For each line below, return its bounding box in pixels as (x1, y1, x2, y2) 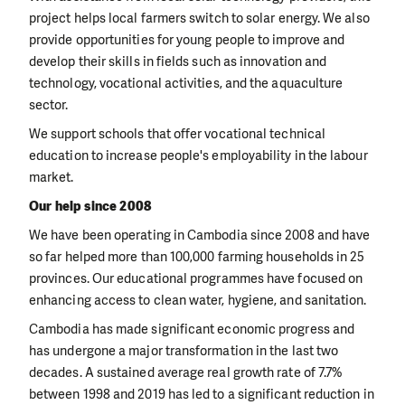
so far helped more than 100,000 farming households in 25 (29, 247, 365, 266)
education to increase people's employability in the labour (29, 146, 368, 165)
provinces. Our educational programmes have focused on (29, 268, 363, 287)
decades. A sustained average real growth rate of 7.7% (29, 363, 344, 381)
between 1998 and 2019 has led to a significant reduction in (29, 384, 374, 403)
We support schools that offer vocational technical (29, 124, 325, 143)
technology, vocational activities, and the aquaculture (29, 73, 344, 92)
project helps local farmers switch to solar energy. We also (29, 8, 370, 27)
